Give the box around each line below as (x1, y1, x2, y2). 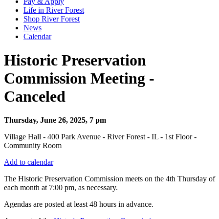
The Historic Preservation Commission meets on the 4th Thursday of (4, 175, 215, 183)
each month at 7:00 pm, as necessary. (4, 183, 118, 192)
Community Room (4, 141, 62, 150)
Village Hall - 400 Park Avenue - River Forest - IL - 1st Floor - (4, 132, 197, 141)
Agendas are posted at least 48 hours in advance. (4, 200, 155, 209)
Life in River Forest (23, 5, 84, 14)
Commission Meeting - (4, 69, 154, 88)
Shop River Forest (23, 14, 80, 23)
